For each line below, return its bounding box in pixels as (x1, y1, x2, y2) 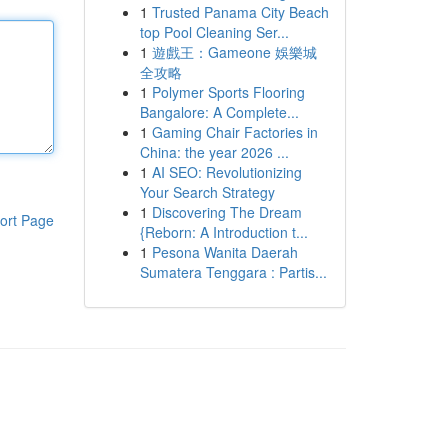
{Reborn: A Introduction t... (139, 222, 308, 242)
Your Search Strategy (139, 182, 275, 202)
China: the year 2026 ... (139, 142, 289, 162)
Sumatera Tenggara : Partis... (139, 262, 327, 282)
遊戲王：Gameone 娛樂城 (151, 42, 317, 62)
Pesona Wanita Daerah (151, 242, 298, 262)
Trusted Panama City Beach (151, 2, 329, 22)
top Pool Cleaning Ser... (139, 22, 289, 42)
